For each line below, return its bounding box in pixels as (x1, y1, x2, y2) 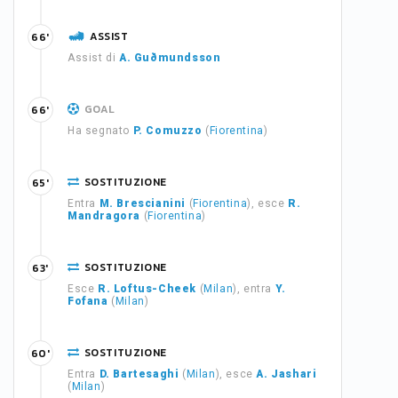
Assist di (68, 52, 119, 64)
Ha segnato (68, 124, 133, 137)
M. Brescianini (99, 197, 187, 210)
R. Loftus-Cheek (98, 283, 196, 295)
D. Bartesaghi (99, 368, 179, 380)
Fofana (68, 295, 108, 307)
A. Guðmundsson (119, 52, 221, 64)
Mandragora (68, 210, 140, 222)
